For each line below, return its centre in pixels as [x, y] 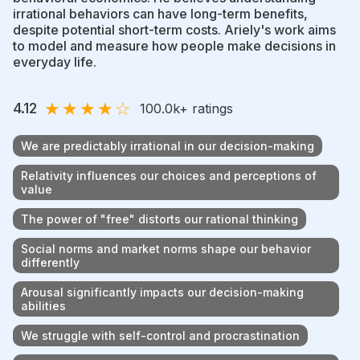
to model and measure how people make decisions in [174, 45]
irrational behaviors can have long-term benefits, [160, 13]
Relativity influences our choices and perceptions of [169, 175]
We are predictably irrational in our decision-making [168, 145]
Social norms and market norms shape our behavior [166, 248]
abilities [43, 305]
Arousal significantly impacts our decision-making [162, 292]
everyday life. [55, 61]
